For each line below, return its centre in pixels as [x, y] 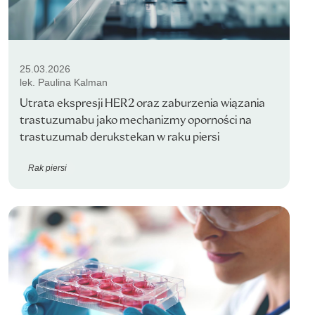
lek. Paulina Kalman [64, 82]
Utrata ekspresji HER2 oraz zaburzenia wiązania [142, 103]
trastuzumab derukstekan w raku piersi [120, 137]
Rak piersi [47, 168]
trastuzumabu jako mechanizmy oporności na [136, 120]
